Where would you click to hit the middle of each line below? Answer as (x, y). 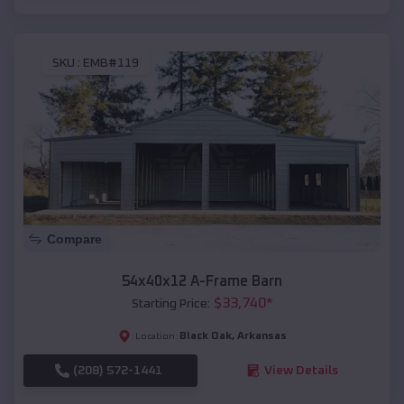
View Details (301, 370)
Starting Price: (170, 303)
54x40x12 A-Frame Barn (202, 281)
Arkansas (262, 336)
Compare (74, 239)
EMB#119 (111, 64)
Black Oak (205, 336)
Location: (156, 336)
